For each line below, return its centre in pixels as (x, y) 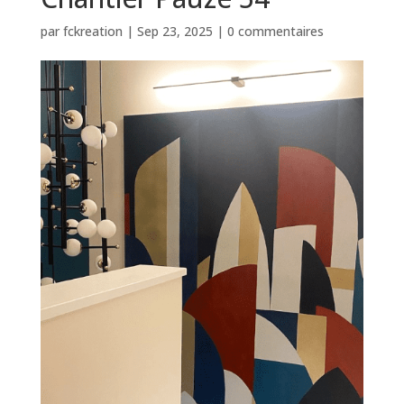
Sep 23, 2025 (174, 31)
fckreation (92, 31)
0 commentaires (275, 31)
